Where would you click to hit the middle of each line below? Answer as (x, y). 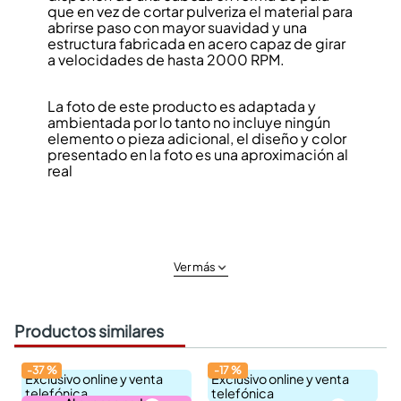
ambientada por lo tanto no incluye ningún (188, 122)
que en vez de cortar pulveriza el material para (200, 11)
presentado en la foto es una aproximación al (197, 154)
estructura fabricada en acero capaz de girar (196, 43)
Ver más (194, 267)
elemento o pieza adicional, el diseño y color (196, 138)
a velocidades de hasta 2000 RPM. (166, 60)
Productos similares (89, 330)
